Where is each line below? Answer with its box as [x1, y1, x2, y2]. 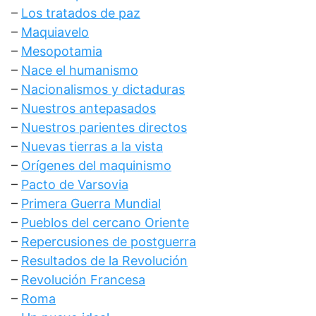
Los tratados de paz [21, 6, 140, 20]
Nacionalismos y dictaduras [21, 82, 185, 97]
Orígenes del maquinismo [21, 158, 171, 173]
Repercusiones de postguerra [21, 234, 196, 249]
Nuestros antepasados [21, 101, 156, 116]
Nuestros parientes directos [21, 120, 187, 135]
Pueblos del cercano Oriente [21, 215, 189, 230]
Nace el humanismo [21, 63, 138, 78]
